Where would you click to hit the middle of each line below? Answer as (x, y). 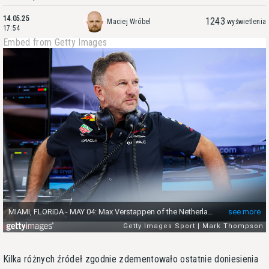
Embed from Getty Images (55, 42)
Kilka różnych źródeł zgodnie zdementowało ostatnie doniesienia (131, 259)
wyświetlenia (246, 22)
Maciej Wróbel (129, 22)
